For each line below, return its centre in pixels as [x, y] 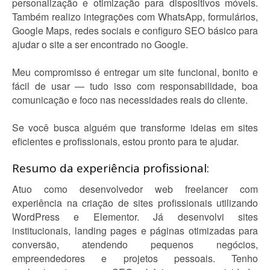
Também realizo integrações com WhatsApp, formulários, [135, 17]
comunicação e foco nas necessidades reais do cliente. [130, 100]
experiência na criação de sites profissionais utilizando [135, 203]
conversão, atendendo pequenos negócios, [135, 244]
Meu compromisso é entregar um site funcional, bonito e [135, 72]
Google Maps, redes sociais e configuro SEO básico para [135, 30]
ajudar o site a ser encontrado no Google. [100, 44]
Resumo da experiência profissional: [111, 168]
